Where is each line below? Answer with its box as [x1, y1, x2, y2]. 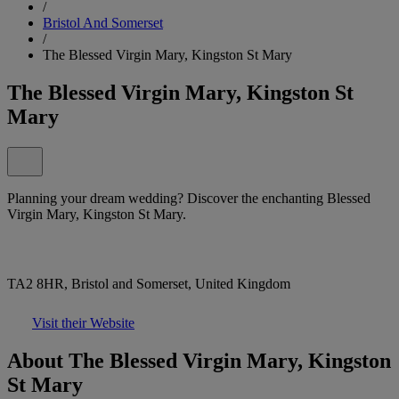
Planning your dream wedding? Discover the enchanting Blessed [7, 190, 370, 206]
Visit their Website [32, 314, 134, 330]
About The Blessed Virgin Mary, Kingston [7, 348, 391, 372]
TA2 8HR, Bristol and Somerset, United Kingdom [7, 275, 290, 291]
